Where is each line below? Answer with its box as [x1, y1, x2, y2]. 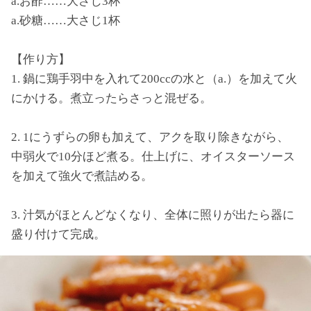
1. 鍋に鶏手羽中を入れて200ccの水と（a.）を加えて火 [11, 72, 297, 85]
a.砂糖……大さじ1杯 [11, 14, 120, 27]
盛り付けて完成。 [11, 228, 106, 241]
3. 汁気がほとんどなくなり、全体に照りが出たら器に [11, 208, 294, 221]
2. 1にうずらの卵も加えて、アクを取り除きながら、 [11, 131, 289, 144]
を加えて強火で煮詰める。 [11, 169, 153, 183]
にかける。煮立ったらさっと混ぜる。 [11, 92, 212, 105]
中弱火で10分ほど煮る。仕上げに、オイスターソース [11, 150, 295, 163]
